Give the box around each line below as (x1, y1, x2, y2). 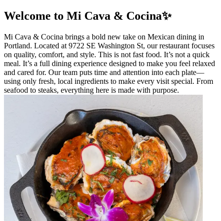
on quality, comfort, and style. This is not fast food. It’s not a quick (4, 50, 210, 59)
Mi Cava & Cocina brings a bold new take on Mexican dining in (4, 32, 204, 41)
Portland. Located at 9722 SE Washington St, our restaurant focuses (4, 41, 215, 50)
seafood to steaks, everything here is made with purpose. (4, 85, 179, 94)
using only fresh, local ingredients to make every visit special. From (4, 76, 213, 85)
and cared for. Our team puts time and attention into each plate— (4, 68, 204, 76)
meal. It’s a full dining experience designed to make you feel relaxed (4, 59, 215, 68)
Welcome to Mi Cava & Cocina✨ (4, 9, 172, 22)
